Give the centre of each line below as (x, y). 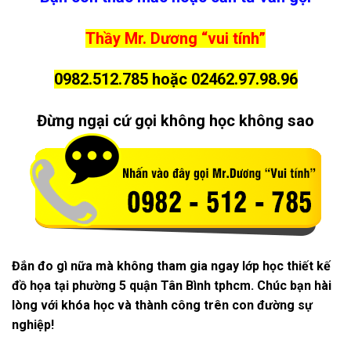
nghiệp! (33, 324)
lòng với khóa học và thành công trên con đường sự (162, 305)
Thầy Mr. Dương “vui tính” (175, 38)
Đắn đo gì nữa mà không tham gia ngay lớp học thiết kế (171, 266)
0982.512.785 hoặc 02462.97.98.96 (175, 80)
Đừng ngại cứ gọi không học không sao (175, 121)
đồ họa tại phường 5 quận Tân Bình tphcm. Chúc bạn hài (172, 285)
